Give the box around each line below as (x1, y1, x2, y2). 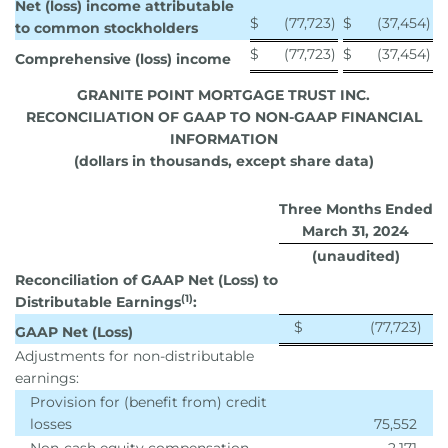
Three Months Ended (279, 200, 433, 218)
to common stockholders (15, 19, 198, 37)
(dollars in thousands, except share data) (73, 152, 374, 170)
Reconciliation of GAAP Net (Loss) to (15, 271, 278, 289)
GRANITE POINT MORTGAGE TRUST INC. (77, 86, 370, 104)
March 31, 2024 (302, 222, 409, 240)
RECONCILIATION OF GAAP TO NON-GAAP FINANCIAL (25, 108, 422, 126)
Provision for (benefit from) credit (30, 393, 267, 411)
